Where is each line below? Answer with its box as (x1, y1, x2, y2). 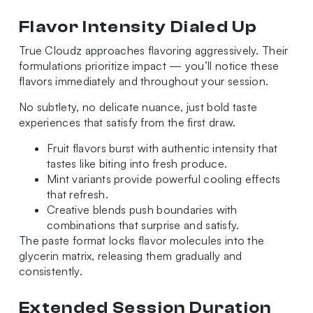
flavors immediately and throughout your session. (18, 74, 269, 89)
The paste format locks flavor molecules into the (18, 233, 265, 248)
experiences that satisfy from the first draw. (18, 115, 236, 130)
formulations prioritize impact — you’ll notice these (18, 59, 279, 73)
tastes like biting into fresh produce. (46, 156, 228, 171)
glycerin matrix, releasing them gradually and (18, 249, 242, 263)
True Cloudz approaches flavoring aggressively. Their (18, 43, 289, 58)
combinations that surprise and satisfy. (46, 218, 240, 233)
